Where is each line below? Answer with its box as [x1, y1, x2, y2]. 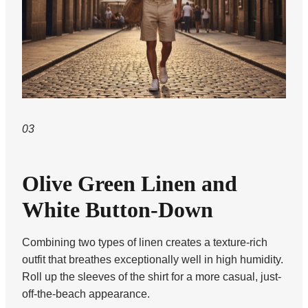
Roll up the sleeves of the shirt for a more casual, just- [22, 271, 281, 283]
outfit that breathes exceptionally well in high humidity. [22, 254, 283, 266]
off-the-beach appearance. [22, 288, 150, 300]
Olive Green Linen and [22, 171, 237, 197]
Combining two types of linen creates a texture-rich [22, 236, 267, 249]
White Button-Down [22, 197, 213, 223]
